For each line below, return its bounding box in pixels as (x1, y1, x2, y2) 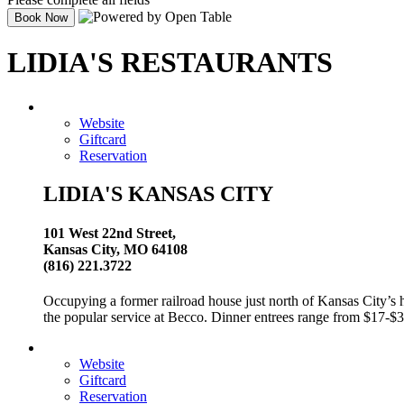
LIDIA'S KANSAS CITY (43, 181, 273, 206)
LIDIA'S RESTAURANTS (7, 46, 333, 79)
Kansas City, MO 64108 (43, 241, 188, 257)
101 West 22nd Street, (43, 225, 179, 241)
